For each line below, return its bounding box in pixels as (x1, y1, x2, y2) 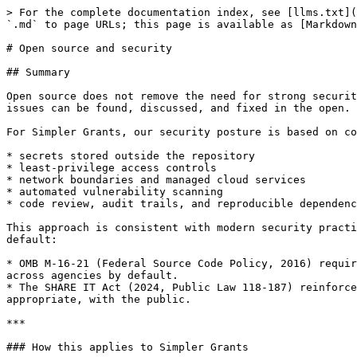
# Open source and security (6, 42, 172, 54)
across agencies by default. (6, 269, 178, 281)
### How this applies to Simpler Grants (6, 341, 249, 353)
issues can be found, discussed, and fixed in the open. (6, 102, 351, 114)
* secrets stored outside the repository (6, 150, 255, 162)
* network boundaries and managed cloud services (6, 174, 306, 186)
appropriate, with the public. (6, 293, 191, 305)
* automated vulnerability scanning (6, 186, 223, 198)
